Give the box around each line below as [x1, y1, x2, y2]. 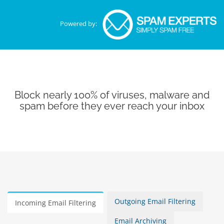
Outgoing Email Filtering [114, 196, 195, 206]
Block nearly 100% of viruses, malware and [14, 89, 209, 101]
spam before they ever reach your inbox [19, 100, 204, 112]
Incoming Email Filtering [15, 198, 96, 207]
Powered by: [60, 19, 99, 28]
